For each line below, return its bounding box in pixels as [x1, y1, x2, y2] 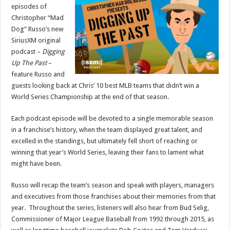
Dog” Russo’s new [11, 25, 64, 33]
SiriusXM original [11, 36, 61, 44]
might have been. [11, 160, 62, 167]
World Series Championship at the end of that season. [11, 93, 169, 101]
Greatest [60, 61, 83, 68]
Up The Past [11, 59, 47, 67]
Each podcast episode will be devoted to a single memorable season [11, 114, 214, 122]
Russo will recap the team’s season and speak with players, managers [11, 181, 215, 189]
